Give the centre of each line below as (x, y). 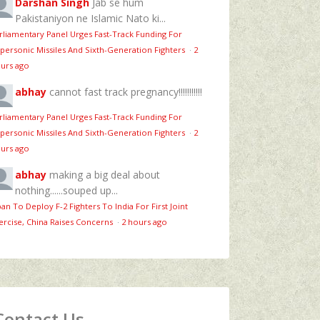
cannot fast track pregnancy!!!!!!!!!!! (126, 91)
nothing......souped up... (66, 190)
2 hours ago (144, 221)
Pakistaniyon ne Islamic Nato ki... (90, 18)
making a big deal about (105, 174)
